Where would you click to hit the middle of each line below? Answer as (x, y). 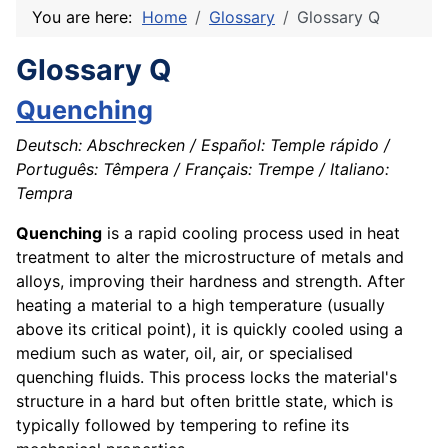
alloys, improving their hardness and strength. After (210, 281)
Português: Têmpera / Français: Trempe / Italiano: (202, 169)
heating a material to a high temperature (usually (200, 305)
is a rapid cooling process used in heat (251, 233)
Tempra (44, 193)
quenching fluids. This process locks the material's (206, 377)
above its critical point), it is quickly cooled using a (209, 329)
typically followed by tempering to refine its (182, 425)
